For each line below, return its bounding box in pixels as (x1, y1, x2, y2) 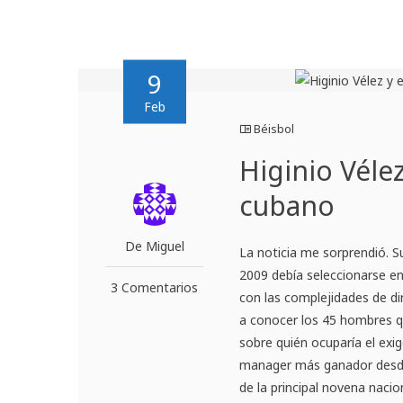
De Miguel (124, 237, 184, 255)
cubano (239, 187, 336, 225)
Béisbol (254, 121, 295, 138)
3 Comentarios (111, 279, 199, 297)
